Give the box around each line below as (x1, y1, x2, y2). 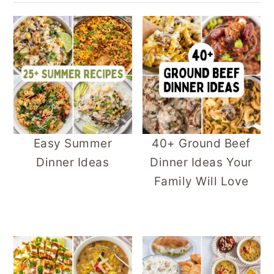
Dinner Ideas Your (150, 155, 253, 169)
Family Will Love (154, 174, 249, 188)
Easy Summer (33, 136, 113, 150)
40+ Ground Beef (152, 136, 251, 150)
